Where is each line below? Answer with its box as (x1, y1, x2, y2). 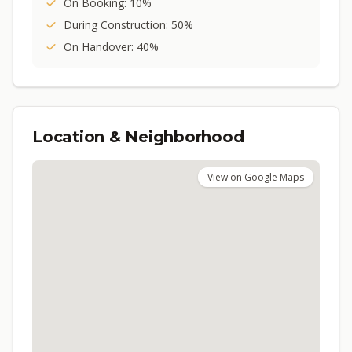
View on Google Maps (207, 170, 304, 184)
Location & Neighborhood (32, 127, 244, 146)
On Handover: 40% (64, 39, 159, 54)
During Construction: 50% (64, 17, 193, 32)
